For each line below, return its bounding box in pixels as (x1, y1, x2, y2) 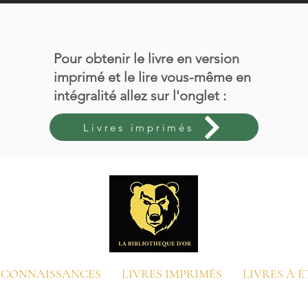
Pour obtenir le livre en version (54, 50, 239, 67)
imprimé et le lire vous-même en (54, 69, 251, 85)
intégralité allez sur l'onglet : (54, 87, 226, 104)
